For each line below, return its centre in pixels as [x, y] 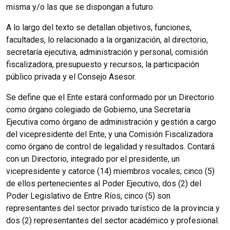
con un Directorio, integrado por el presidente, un [93, 159]
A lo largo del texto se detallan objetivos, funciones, [99, 27]
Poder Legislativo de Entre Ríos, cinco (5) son [88, 196]
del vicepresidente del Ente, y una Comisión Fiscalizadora [110, 134]
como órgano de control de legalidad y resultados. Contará [110, 146]
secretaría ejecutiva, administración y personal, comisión [107, 52]
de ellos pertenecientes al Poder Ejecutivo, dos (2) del [104, 183]
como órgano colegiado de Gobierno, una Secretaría [98, 109]
